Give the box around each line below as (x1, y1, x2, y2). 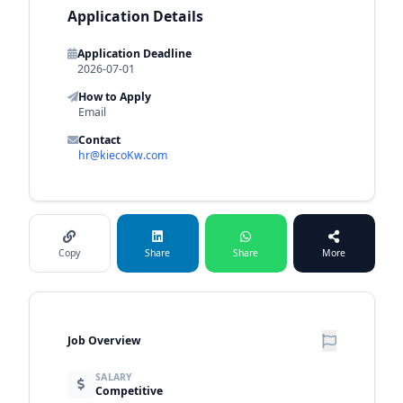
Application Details (67, 5, 203, 26)
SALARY (95, 370, 133, 383)
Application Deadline (76, 45, 192, 61)
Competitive (95, 382, 163, 399)
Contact (77, 131, 121, 148)
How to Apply (77, 88, 151, 104)
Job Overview (67, 333, 140, 349)
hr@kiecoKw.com (77, 147, 167, 163)
